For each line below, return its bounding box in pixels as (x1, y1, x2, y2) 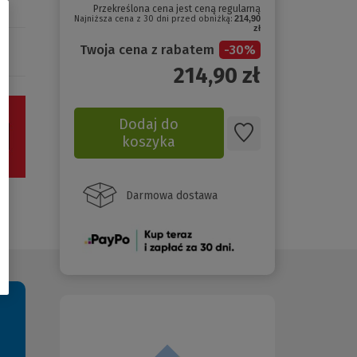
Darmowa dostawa (126, 188, 218, 202)
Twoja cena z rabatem (80, 42, 218, 58)
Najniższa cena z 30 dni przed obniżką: (74, 14, 234, 25)
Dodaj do (119, 116, 179, 134)
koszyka (122, 133, 176, 151)
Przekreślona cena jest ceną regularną (93, 3, 261, 15)
